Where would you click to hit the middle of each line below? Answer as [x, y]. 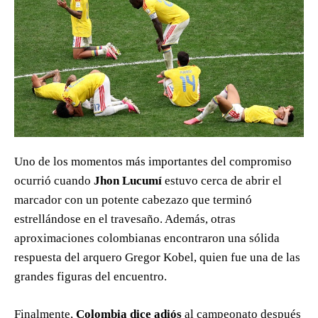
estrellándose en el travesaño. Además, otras [125, 219]
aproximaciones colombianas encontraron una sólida [147, 238]
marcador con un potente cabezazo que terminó [133, 200]
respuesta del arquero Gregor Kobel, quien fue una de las [157, 258]
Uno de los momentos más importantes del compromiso [153, 162]
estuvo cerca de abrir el [222, 181]
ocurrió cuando [54, 181]
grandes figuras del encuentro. [91, 277]
